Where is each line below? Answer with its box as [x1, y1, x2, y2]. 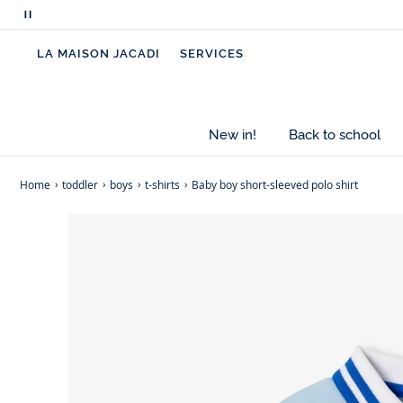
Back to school [288, 127, 381, 143]
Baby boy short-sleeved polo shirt [192, 177, 358, 193]
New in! [208, 127, 256, 143]
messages [26, 52, 94, 73]
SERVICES [180, 47, 244, 60]
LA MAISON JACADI [37, 47, 160, 60]
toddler [62, 177, 98, 193]
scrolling [26, 32, 85, 53]
